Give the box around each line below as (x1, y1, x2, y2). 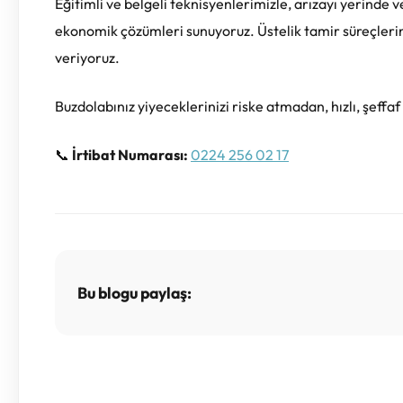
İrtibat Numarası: (72, 145, 188, 164)
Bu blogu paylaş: (77, 282, 192, 303)
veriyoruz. (55, 48, 120, 67)
